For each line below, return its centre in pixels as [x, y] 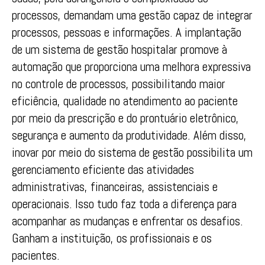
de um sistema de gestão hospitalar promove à [119, 49]
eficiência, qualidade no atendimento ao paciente [125, 101]
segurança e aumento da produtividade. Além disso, [129, 135]
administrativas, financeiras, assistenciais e [115, 186]
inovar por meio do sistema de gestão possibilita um [132, 152]
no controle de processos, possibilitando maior [119, 83]
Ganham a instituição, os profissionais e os [112, 238]
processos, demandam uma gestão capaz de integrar [132, 15]
